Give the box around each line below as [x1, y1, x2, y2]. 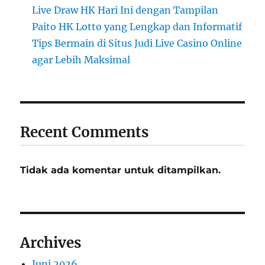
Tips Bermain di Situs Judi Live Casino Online [32, 37, 243, 50]
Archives [20, 234, 82, 253]
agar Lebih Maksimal [32, 54, 131, 66]
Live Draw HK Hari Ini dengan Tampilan [32, 4, 219, 17]
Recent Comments [20, 123, 149, 142]
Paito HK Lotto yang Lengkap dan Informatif [32, 21, 243, 33]
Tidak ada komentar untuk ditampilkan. [20, 164, 221, 176]
